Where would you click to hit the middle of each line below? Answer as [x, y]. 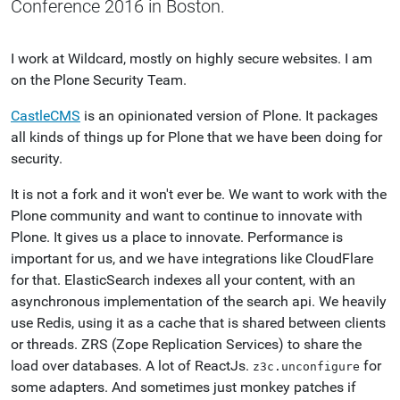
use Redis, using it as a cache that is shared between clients [198, 323]
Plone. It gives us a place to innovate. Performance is [177, 237]
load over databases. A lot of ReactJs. [132, 366]
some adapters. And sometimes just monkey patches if [183, 387]
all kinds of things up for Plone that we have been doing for [196, 137]
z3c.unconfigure [306, 367]
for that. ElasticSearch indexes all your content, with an [183, 280]
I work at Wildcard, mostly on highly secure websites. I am [192, 58]
